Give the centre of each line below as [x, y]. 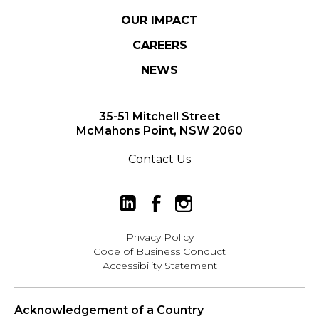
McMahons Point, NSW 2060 [159, 131]
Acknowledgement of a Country [109, 310]
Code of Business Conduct [159, 252]
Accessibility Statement [159, 266]
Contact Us [159, 159]
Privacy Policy [159, 237]
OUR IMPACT [159, 21]
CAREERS [159, 46]
